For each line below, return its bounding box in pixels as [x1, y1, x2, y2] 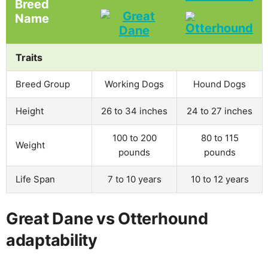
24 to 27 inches [187, 105, 252, 117]
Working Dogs [105, 78, 164, 90]
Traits [16, 51, 42, 63]
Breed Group [16, 78, 70, 90]
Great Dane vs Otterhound [6, 208, 208, 229]
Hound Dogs [193, 78, 246, 90]
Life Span [16, 173, 55, 185]
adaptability [6, 230, 98, 250]
